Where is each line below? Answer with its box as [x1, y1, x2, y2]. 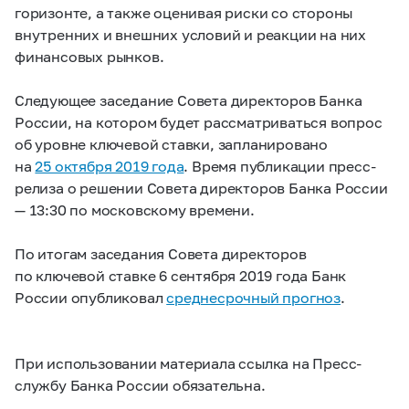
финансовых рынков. [15, 47, 164, 65]
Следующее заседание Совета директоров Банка [15, 91, 362, 109]
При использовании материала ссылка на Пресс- [15, 354, 362, 372]
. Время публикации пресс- [184, 157, 376, 174]
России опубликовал [15, 288, 167, 306]
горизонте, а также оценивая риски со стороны [15, 4, 353, 21]
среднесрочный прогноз [166, 288, 341, 306]
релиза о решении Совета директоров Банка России [15, 179, 388, 196]
